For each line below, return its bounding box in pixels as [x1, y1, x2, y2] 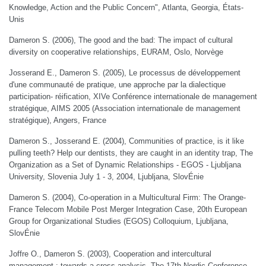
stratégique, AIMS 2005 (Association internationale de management [9, 104, 240, 113]
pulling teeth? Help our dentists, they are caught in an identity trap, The [9, 148, 253, 157]
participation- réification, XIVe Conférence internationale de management [9, 92, 257, 101]
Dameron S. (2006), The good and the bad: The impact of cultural [9, 36, 233, 45]
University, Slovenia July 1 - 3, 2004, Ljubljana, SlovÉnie [9, 172, 204, 181]
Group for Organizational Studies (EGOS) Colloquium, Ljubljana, [9, 217, 229, 226]
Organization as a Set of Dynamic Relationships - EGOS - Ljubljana [9, 160, 241, 169]
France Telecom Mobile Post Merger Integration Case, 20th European [9, 205, 247, 214]
